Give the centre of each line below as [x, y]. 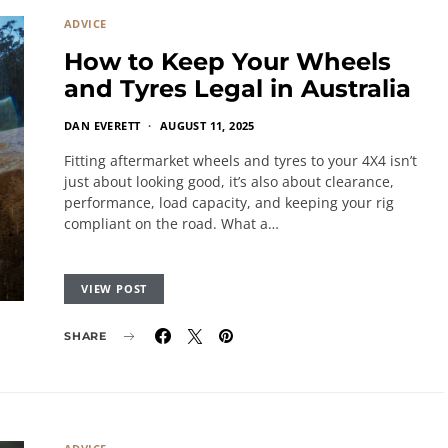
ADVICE [85, 23]
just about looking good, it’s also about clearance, [229, 181]
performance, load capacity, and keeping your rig [229, 202]
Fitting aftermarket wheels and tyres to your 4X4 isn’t [240, 160]
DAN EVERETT [102, 125]
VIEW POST [114, 288]
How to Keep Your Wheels [227, 61]
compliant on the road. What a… [171, 223]
